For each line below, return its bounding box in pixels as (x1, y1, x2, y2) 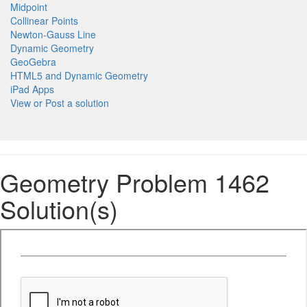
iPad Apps (10, 82, 54, 96)
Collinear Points (10, 13, 78, 27)
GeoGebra (10, 54, 56, 69)
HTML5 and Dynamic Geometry (10, 68, 148, 82)
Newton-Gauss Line (10, 27, 96, 41)
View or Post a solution (10, 95, 109, 110)
